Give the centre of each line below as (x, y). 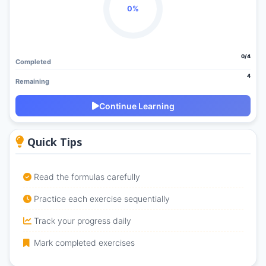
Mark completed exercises (84, 243)
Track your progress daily (82, 221)
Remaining (32, 82)
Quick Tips (53, 142)
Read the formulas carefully (87, 177)
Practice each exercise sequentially (102, 199)
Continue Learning (137, 106)
